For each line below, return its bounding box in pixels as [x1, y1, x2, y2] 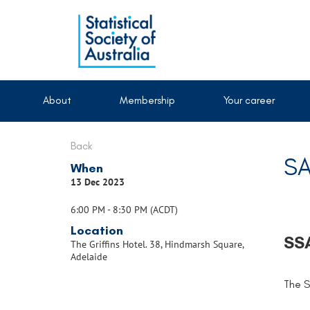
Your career [224, 94, 275, 107]
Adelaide [71, 250, 107, 263]
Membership [120, 94, 175, 107]
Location [71, 223, 123, 238]
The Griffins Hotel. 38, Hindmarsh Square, [71, 238, 244, 250]
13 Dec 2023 [71, 176, 125, 188]
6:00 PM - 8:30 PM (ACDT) [71, 203, 178, 216]
